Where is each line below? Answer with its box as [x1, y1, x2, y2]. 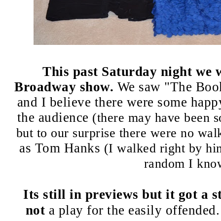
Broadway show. [14, 79, 113, 94]
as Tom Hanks [19, 141, 104, 155]
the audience [17, 110, 92, 125]
